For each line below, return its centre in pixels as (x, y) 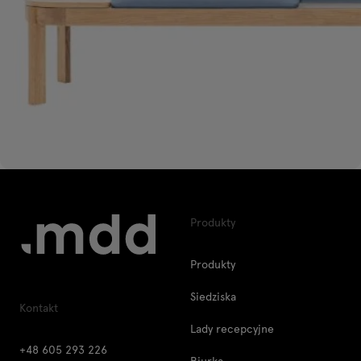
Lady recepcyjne (232, 329)
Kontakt (39, 308)
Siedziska (213, 297)
